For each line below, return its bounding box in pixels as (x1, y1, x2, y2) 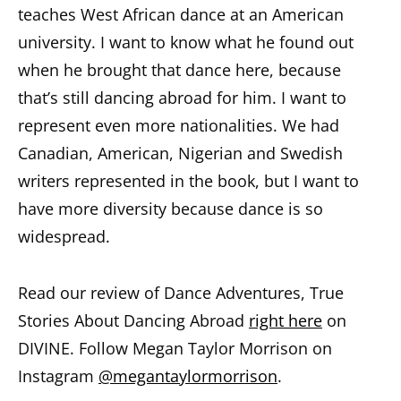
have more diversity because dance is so (18, 198, 323, 220)
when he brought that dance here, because (18, 59, 341, 81)
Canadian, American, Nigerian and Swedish (18, 142, 343, 165)
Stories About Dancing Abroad (18, 310, 249, 332)
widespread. (18, 226, 110, 248)
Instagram (18, 365, 98, 388)
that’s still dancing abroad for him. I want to (18, 87, 346, 109)
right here (249, 310, 322, 332)
